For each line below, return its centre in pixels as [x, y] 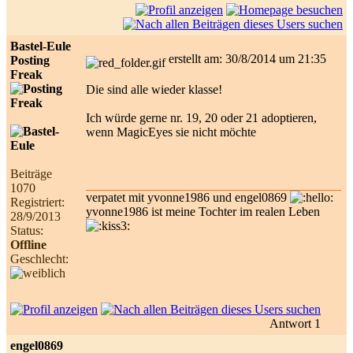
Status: [27, 230]
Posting [30, 60]
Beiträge [31, 173]
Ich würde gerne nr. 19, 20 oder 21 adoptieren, [201, 117]
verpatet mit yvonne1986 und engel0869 [188, 197]
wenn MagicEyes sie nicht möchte [171, 132]
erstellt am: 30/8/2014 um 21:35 [251, 58]
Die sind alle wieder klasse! [154, 89]
